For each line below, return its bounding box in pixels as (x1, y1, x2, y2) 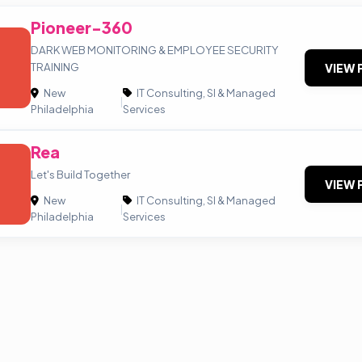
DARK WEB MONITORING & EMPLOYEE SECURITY (31, 43, 279, 57)
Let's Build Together (31, 167, 130, 181)
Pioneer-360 (31, 18, 133, 37)
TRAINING (31, 60, 79, 74)
